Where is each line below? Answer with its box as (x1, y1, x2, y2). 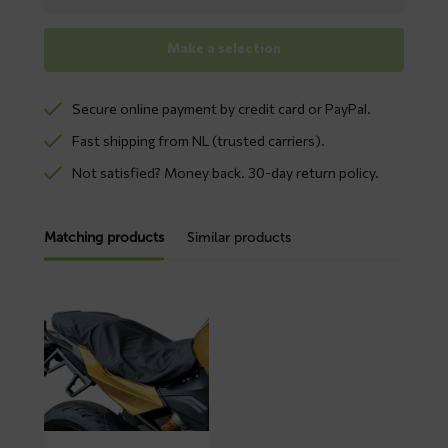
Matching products (44, 229, 164, 246)
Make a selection (167, 39, 281, 56)
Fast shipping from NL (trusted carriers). (72, 132, 325, 149)
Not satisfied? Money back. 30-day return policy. (72, 164, 379, 181)
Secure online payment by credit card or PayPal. (72, 100, 371, 117)
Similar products (187, 229, 291, 246)
